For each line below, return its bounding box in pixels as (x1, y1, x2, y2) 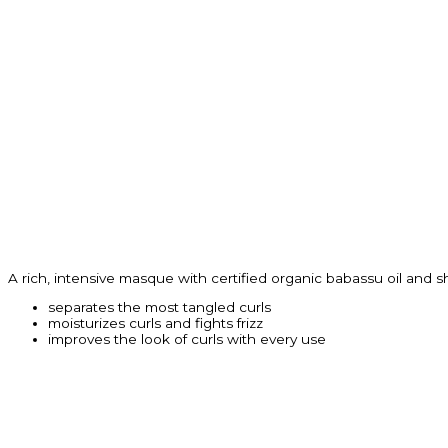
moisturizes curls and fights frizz (48, 315, 263, 332)
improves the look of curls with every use (48, 331, 326, 348)
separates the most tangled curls (48, 299, 271, 316)
